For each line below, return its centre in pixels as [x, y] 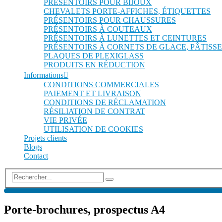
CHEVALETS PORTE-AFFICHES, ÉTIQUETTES [127, 11]
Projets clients [45, 138]
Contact [36, 156]
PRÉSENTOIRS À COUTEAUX [98, 29]
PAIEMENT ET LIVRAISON [92, 93]
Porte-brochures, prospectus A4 [84, 209]
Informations [44, 75]
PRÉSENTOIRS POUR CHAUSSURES [110, 20]
